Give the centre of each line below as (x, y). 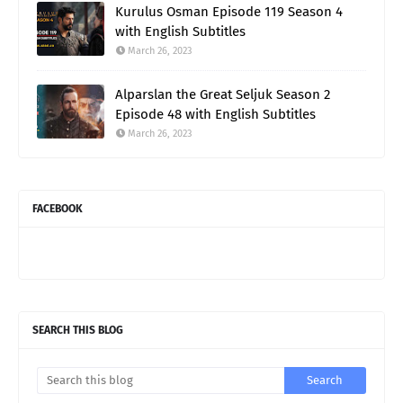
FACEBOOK (58, 208)
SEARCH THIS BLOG (78, 330)
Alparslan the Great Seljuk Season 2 (223, 94)
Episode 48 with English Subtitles (215, 114)
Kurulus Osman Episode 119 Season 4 (229, 11)
